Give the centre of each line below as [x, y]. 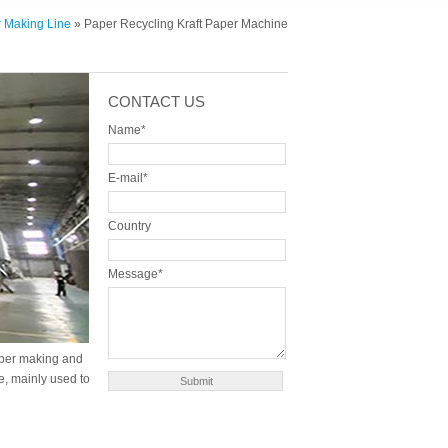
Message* [135, 274]
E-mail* [127, 178]
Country [129, 226]
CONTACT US [156, 102]
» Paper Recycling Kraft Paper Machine [179, 24]
